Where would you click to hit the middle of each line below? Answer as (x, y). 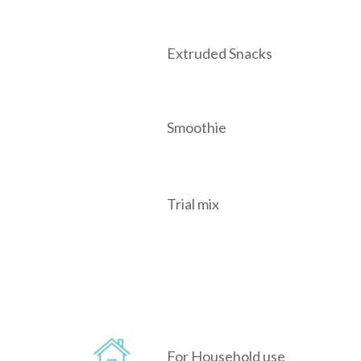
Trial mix (193, 204)
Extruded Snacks (220, 54)
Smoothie (197, 128)
